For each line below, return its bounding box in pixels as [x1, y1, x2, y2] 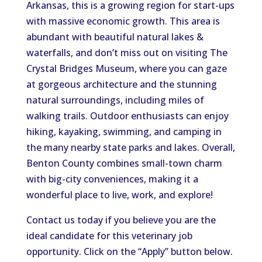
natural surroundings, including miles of [26, 94, 204, 106]
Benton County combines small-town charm [26, 157, 222, 170]
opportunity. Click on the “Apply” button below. [26, 245, 233, 258]
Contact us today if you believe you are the [26, 213, 216, 226]
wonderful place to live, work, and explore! [26, 188, 213, 201]
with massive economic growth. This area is [26, 15, 220, 27]
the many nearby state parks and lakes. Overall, [26, 141, 235, 154]
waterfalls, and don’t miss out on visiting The [26, 46, 227, 59]
